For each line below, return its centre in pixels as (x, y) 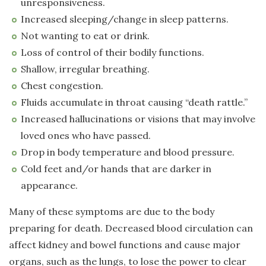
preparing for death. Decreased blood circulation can (131, 228)
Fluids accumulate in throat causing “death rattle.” (134, 102)
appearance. (49, 186)
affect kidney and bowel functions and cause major (125, 245)
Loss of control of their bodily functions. (113, 53)
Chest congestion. (62, 86)
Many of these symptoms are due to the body (112, 212)
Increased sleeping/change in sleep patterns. (125, 19)
